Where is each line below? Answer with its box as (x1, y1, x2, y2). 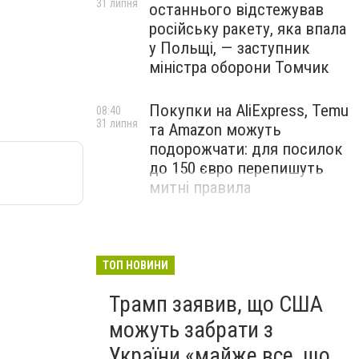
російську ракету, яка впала (149, 19, 346, 38)
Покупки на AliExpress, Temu (149, 101, 349, 120)
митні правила (149, 178, 251, 197)
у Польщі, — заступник (149, 38, 310, 58)
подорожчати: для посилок (149, 139, 343, 159)
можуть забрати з (109, 317, 273, 343)
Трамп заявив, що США (109, 291, 323, 317)
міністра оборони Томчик (149, 58, 329, 77)
